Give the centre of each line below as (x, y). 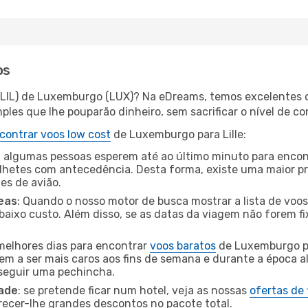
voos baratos (183, 246)
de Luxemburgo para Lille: (178, 134)
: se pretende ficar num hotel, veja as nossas (134, 290)
